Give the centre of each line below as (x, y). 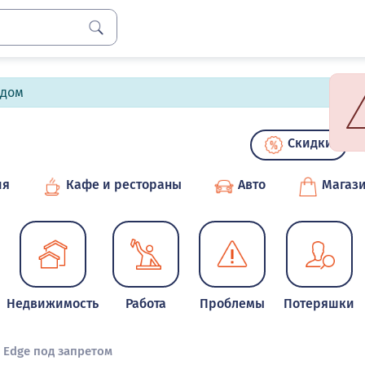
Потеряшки (319, 303)
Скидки (310, 143)
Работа (146, 303)
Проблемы (233, 303)
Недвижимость (53, 303)
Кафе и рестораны (124, 185)
